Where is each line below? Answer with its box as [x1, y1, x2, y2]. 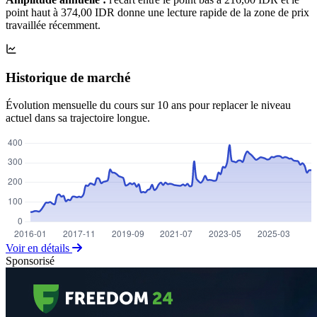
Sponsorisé [6, 254, 54, 267]
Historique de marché [6, 70, 130, 86]
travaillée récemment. [6, 18, 100, 31]
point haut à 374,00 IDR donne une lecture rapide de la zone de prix [6, 6, 309, 18]
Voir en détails [6, 241, 72, 254]
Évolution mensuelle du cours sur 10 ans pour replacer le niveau [6, 98, 291, 111]
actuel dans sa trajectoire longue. [6, 111, 150, 124]
